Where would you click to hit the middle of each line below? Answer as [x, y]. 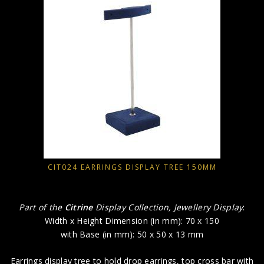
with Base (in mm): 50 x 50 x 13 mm [132, 235]
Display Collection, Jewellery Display [169, 207]
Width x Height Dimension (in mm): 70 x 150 [132, 221]
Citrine [80, 207]
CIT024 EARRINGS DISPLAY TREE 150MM [132, 167]
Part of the [42, 207]
